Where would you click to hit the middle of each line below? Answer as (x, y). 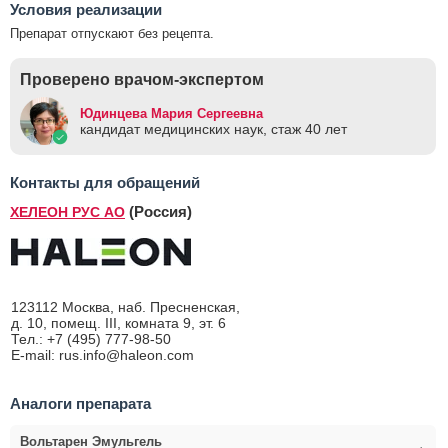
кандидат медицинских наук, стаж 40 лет (213, 128)
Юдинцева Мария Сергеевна (171, 113)
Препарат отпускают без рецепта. (112, 34)
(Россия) (160, 212)
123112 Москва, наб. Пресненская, (125, 307)
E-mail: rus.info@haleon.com (102, 355)
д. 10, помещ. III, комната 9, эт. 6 (118, 323)
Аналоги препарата (80, 404)
